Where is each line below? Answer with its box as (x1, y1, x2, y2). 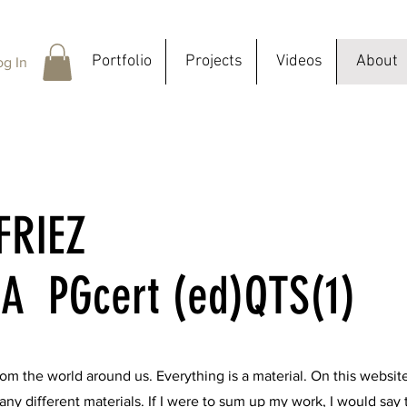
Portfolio (92, 52, 152, 71)
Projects (185, 52, 243, 71)
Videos (276, 52, 323, 71)
